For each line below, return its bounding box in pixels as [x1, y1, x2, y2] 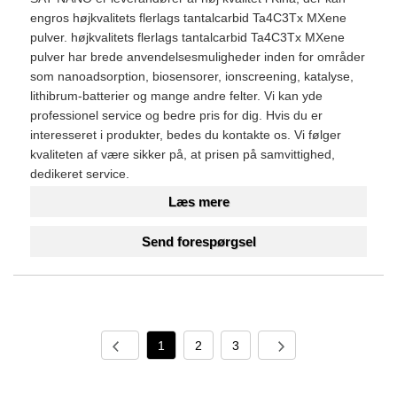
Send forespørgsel [141, 234, 256, 250]
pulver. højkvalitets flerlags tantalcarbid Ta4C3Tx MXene [30, 29, 345, 44]
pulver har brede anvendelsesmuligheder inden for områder [30, 49, 365, 64]
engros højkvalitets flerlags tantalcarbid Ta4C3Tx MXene [30, 10, 346, 25]
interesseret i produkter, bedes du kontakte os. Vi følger [30, 127, 341, 142]
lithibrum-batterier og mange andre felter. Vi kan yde [30, 88, 323, 103]
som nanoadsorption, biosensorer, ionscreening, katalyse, [30, 68, 354, 83]
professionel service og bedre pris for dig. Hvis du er [30, 107, 323, 122]
